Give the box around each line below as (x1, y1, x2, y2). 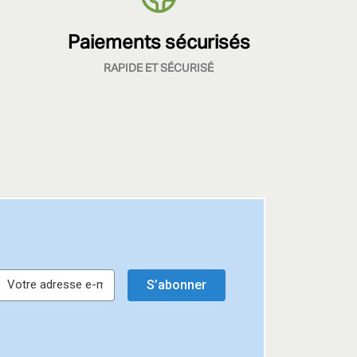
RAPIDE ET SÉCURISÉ (104, 62, 214, 74)
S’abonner (146, 277, 206, 292)
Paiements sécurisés (67, 33, 250, 53)
